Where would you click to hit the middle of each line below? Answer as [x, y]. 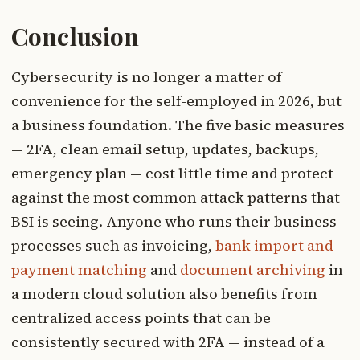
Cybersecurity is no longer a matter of [147, 77]
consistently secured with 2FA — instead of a [168, 342]
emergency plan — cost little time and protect [172, 174]
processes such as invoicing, [113, 246]
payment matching [79, 270]
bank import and [274, 246]
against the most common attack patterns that [176, 198]
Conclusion [75, 37]
